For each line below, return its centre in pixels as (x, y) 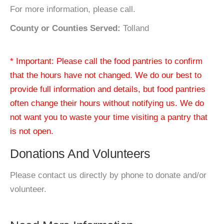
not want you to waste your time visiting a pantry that (109, 117)
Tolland (135, 28)
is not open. (32, 131)
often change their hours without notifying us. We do (107, 103)
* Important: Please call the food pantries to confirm (106, 61)
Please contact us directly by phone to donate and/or (108, 175)
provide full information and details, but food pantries (108, 89)
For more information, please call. (73, 9)
